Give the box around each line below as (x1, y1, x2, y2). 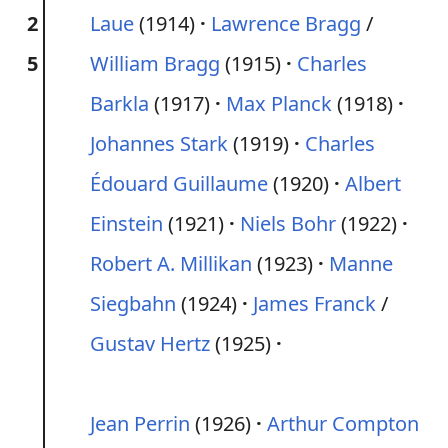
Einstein (90, 210, 163, 237)
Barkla (90, 90, 149, 117)
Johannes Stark (90, 130, 228, 157)
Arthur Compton (267, 410, 419, 437)
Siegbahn (90, 290, 176, 317)
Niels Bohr (240, 210, 336, 237)
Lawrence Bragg (211, 10, 361, 37)
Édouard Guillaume (90, 170, 268, 197)
